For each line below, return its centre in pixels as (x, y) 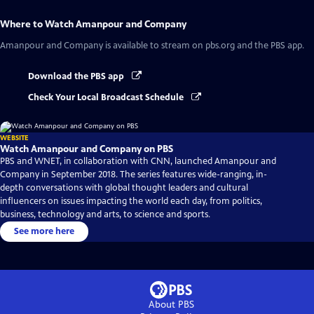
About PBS (171, 305)
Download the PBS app (77, 76)
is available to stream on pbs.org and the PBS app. (204, 46)
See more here (44, 232)
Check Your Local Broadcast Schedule (107, 98)
